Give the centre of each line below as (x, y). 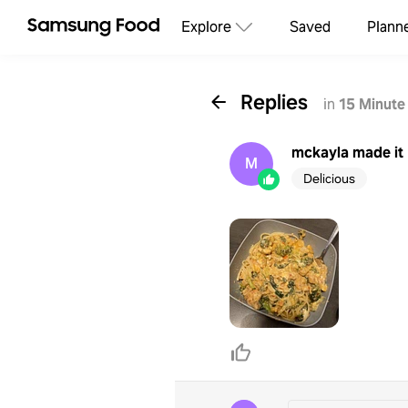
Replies (276, 102)
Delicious (329, 178)
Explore (206, 27)
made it (378, 153)
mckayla (320, 153)
